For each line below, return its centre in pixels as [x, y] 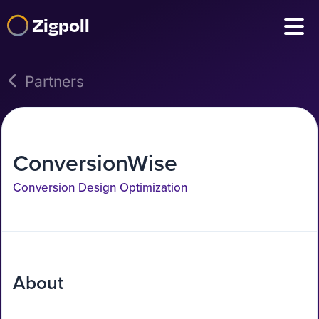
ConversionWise [95, 162]
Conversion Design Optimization [100, 187]
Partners [54, 82]
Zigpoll [61, 25]
